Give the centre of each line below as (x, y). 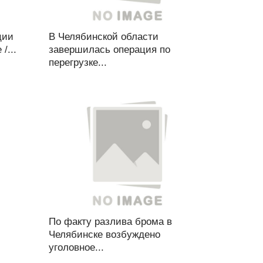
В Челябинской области (103, 37)
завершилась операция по (109, 50)
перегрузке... (77, 63)
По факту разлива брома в (110, 222)
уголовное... (76, 247)
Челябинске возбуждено (104, 235)
